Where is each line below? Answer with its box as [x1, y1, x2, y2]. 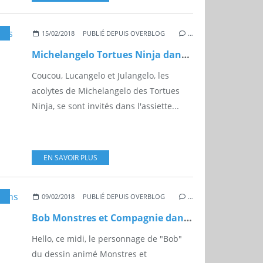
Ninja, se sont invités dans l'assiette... [32, 100, 179, 112]
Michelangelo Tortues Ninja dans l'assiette [181, 48, 190, 62]
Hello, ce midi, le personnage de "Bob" [32, 233, 182, 245]
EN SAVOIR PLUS [43, 153, 97, 163]
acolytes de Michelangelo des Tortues [32, 85, 180, 97]
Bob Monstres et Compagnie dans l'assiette [184, 211, 192, 225]
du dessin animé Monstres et [32, 248, 147, 260]
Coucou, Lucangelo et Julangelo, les [32, 70, 169, 82]
